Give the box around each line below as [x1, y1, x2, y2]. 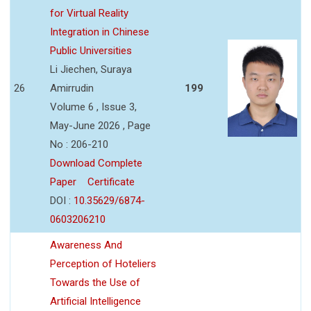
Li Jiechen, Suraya [50, 62, 132, 76]
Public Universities [50, 44, 132, 57]
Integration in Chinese [50, 25, 149, 38]
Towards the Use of [50, 276, 140, 289]
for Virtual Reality [50, 6, 128, 19]
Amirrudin [50, 81, 94, 94]
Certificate [87, 175, 135, 188]
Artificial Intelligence [50, 294, 141, 308]
